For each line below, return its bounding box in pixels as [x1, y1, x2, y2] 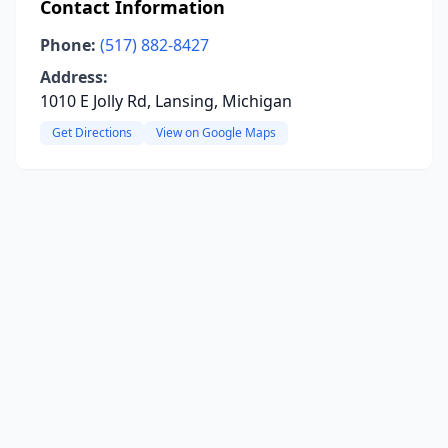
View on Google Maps [156, 124, 276, 141]
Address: [40, 66, 108, 88]
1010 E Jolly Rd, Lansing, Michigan [40, 90, 292, 112]
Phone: [40, 34, 96, 56]
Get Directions [52, 124, 132, 141]
